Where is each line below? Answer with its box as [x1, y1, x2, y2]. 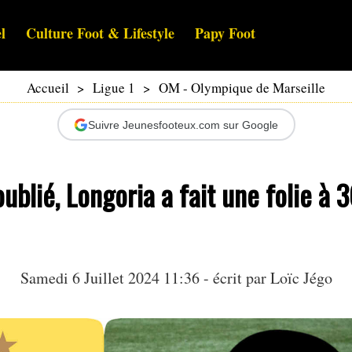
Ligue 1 [93, 79, 135, 97]
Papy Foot [195, 23, 255, 44]
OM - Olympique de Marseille [159, 79, 325, 97]
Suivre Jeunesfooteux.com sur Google [88, 118, 278, 131]
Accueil [27, 79, 69, 97]
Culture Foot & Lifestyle [26, 23, 174, 44]
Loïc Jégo [269, 267, 332, 289]
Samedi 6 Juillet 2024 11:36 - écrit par [20, 267, 270, 289]
